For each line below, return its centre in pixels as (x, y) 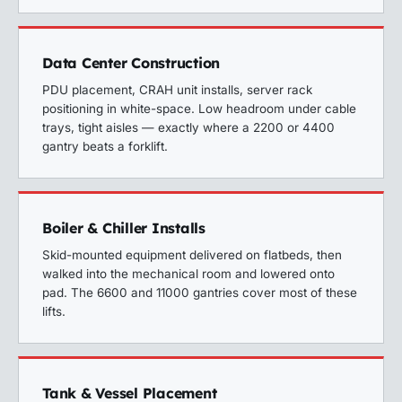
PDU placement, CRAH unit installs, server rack (177, 90)
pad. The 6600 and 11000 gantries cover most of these (200, 293)
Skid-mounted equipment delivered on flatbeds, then (192, 255)
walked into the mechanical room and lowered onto (188, 274)
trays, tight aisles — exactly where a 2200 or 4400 (188, 127)
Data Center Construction (131, 63)
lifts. (54, 311)
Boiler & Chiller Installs (124, 228)
